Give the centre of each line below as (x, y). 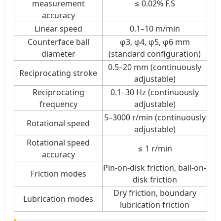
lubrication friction (155, 204)
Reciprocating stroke (58, 73)
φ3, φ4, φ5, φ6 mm (155, 42)
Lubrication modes (58, 199)
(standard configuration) (155, 54)
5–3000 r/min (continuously (155, 117)
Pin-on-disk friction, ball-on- (155, 167)
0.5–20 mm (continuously (155, 67)
